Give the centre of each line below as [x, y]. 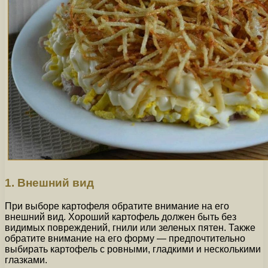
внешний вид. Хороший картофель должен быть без [121, 217]
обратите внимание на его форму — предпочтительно [125, 239]
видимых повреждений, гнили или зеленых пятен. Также [130, 228]
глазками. [26, 260]
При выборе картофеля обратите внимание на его [117, 206]
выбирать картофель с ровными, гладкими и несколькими [133, 249]
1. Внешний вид [49, 183]
